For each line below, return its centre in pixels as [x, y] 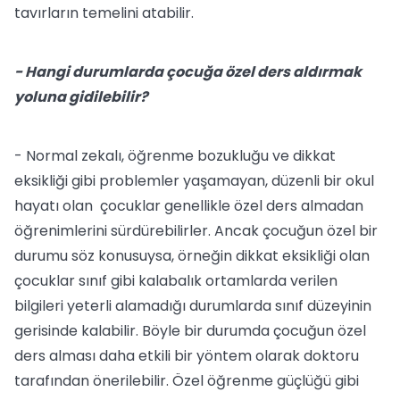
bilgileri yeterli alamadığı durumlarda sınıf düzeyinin [193, 306]
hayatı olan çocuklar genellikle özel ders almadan [189, 206]
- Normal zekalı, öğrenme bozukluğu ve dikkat [175, 156]
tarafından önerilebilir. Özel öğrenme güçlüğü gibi [187, 381]
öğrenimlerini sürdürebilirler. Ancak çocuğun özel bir [196, 231]
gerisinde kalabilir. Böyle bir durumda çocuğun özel [190, 331]
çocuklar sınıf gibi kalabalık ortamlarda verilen [176, 281]
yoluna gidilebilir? [81, 97]
